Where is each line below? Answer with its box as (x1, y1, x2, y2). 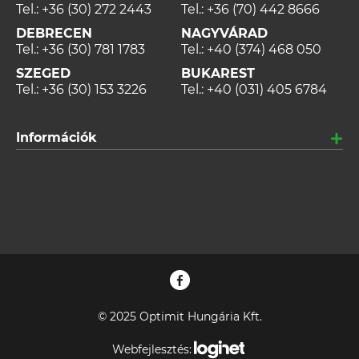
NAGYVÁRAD (181, 26, 268, 42)
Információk (16, 130, 97, 146)
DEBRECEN (16, 26, 92, 42)
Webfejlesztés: (112, 341, 192, 357)
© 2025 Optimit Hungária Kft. (97, 309, 262, 325)
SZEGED (16, 66, 71, 82)
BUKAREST (181, 66, 255, 82)
